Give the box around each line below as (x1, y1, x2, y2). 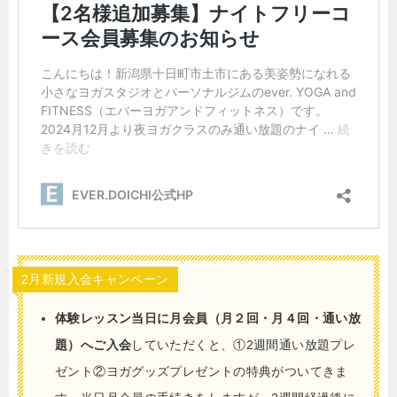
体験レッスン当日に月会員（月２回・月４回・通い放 (55, 311, 361, 326)
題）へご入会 (55, 338, 132, 353)
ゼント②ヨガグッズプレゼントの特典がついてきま (55, 364, 348, 379)
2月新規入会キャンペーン (21, 272, 169, 287)
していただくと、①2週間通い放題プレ (131, 338, 355, 353)
